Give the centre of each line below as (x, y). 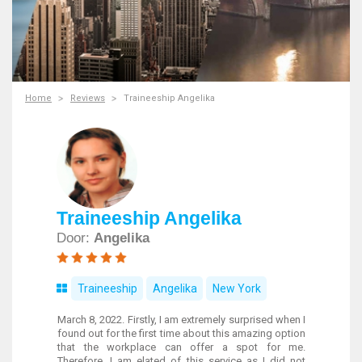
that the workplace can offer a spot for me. (181, 347)
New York (236, 288)
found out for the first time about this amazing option (181, 333)
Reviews (88, 98)
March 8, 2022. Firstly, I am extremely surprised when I (181, 320)
